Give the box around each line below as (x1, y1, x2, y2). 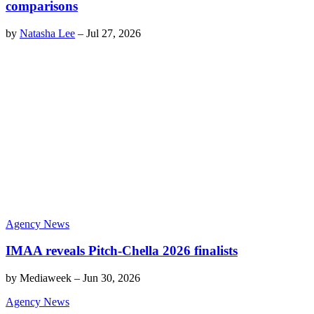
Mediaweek (20, 272, 71, 284)
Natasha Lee (20, 27, 75, 40)
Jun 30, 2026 (83, 272, 140, 284)
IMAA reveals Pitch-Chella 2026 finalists (6, 243, 238, 259)
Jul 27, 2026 (86, 27, 141, 40)
